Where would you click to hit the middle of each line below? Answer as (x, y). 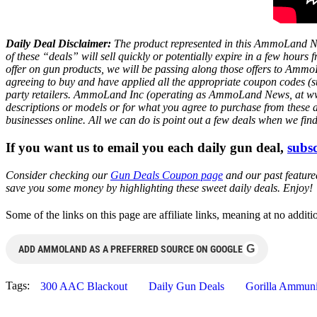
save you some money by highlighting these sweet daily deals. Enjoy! (159, 188)
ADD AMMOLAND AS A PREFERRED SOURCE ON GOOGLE (131, 249)
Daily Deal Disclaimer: (58, 44)
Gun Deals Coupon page (167, 175)
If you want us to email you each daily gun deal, (146, 147)
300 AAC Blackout (84, 286)
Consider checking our (58, 175)
